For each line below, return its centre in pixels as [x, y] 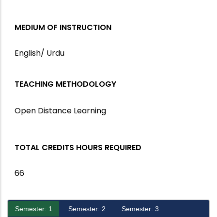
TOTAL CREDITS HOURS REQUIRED [78, 148]
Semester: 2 [87, 209]
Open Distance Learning [60, 111]
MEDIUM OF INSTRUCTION [63, 28]
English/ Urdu [39, 53]
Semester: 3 [140, 209]
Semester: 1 [34, 209]
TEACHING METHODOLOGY [65, 84]
